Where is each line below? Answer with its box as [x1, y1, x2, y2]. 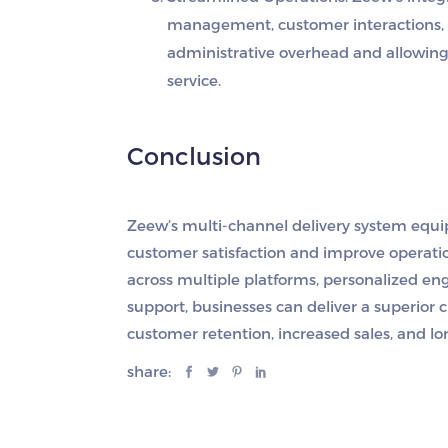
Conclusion [127, 141, 261, 171]
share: [127, 362, 175, 381]
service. [167, 71, 221, 90]
